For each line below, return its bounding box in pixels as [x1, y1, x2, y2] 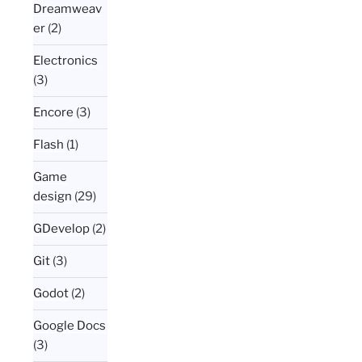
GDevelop [33, 221, 90, 237]
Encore [33, 105, 74, 120]
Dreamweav [33, 2, 103, 17]
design [33, 189, 73, 204]
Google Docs [33, 318, 107, 334]
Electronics [33, 53, 99, 69]
